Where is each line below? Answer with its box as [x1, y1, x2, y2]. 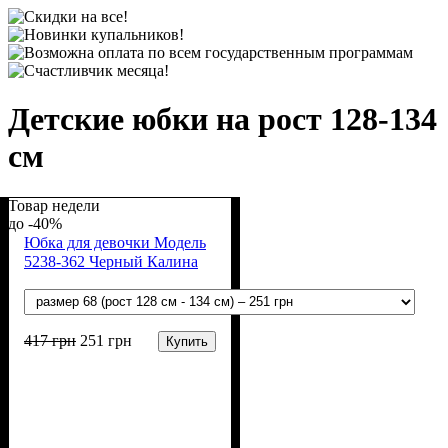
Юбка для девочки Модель [24, 233, 206, 251]
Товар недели [8, 196, 100, 214]
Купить [166, 333, 208, 349]
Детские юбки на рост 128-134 [8, 101, 437, 138]
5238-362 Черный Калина [24, 252, 198, 270]
